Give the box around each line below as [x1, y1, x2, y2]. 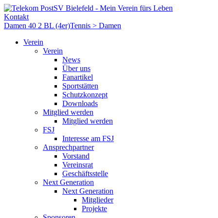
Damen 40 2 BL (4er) [4, 21, 70, 30]
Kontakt [4, 13, 29, 21]
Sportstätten [62, 82, 98, 90]
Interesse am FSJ [62, 134, 114, 143]
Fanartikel [62, 73, 93, 81]
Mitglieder [82, 196, 113, 204]
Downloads [62, 99, 98, 108]
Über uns [62, 64, 91, 73]
